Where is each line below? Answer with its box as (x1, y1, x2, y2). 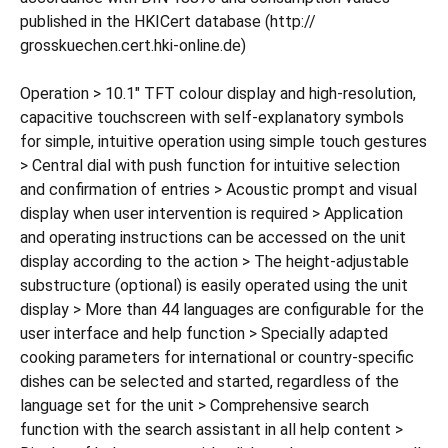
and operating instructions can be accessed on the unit (20, 228, 406, 247)
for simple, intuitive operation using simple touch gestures (20, 132, 427, 151)
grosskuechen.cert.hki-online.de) (20, 36, 246, 55)
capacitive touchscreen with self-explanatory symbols (20, 108, 404, 127)
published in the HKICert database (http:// (20, 12, 316, 31)
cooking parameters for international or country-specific (20, 348, 414, 367)
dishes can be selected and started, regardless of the (20, 372, 399, 391)
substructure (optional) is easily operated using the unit (20, 276, 408, 295)
